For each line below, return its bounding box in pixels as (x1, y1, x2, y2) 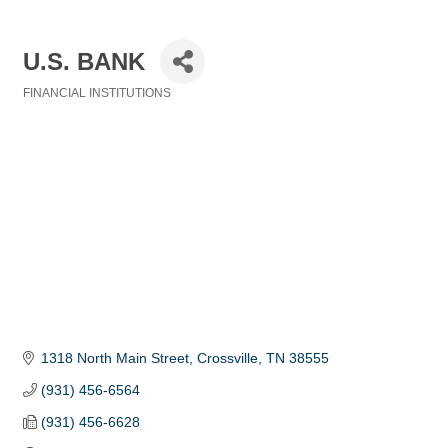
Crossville (196, 350, 258, 367)
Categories (22, 100, 85, 113)
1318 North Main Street (40, 350, 189, 367)
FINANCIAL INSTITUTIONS (23, 86, 171, 100)
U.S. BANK (23, 47, 145, 75)
